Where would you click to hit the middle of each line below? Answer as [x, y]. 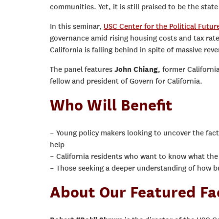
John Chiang [136, 69]
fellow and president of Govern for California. [126, 81]
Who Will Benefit [111, 105]
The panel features [82, 69]
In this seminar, [77, 26]
